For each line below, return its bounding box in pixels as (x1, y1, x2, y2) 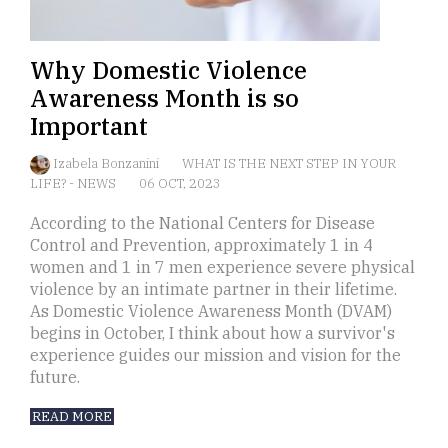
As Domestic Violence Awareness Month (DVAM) (30, 301, 392, 322)
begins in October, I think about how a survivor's (30, 323, 395, 344)
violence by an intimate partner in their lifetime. (30, 279, 397, 300)
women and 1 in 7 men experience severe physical (30, 257, 415, 278)
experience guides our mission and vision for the (30, 345, 401, 366)
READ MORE (32, 408, 112, 426)
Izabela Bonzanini (53, 155, 162, 173)
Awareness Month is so (30, 82, 299, 115)
